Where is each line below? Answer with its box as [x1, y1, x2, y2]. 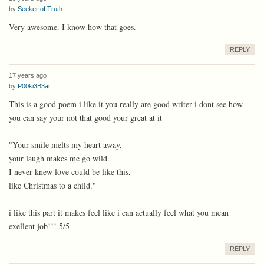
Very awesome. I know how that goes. [9, 21, 136, 32]
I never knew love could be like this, [9, 166, 131, 177]
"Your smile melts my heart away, [9, 138, 122, 150]
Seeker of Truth [18, 5, 62, 12]
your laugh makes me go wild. [9, 152, 110, 164]
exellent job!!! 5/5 [9, 220, 70, 232]
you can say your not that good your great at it [9, 111, 162, 123]
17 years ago [9, 71, 47, 79]
